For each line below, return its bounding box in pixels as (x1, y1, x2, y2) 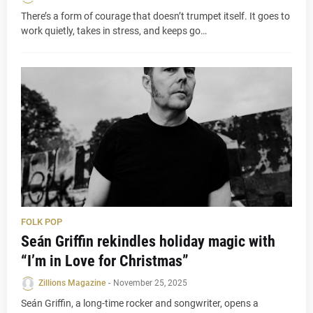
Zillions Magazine (38, 278, 105, 288)
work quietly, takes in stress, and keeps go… (21, 25, 207, 36)
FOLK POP (21, 217, 62, 227)
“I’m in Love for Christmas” (21, 252, 189, 270)
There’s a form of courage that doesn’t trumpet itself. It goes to (21, 10, 290, 22)
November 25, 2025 (113, 278, 187, 288)
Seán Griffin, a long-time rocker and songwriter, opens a (21, 298, 259, 309)
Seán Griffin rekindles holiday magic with (21, 233, 275, 250)
